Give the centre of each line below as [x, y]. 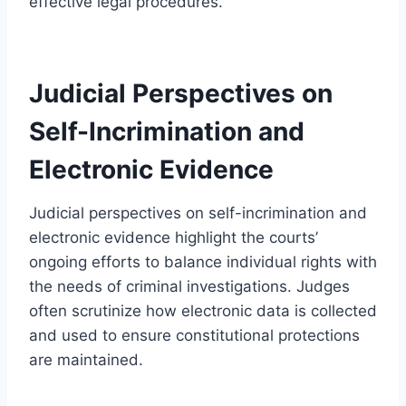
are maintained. [86, 359]
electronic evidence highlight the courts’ [174, 237]
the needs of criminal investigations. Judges [189, 286]
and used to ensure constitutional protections [194, 335]
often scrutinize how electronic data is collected [203, 310]
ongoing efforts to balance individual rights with [203, 261]
